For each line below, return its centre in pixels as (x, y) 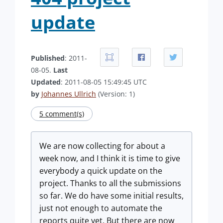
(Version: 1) (115, 94)
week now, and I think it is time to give (110, 158)
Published (48, 58)
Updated (46, 82)
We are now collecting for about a (102, 146)
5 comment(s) (62, 114)
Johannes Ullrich (69, 94)
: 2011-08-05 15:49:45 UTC (104, 82)
